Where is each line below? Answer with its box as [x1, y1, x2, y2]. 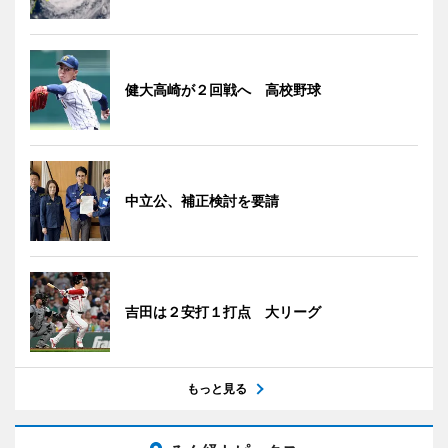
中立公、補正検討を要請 [125, 191, 279, 209]
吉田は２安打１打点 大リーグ [125, 302, 321, 320]
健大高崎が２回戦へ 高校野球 [125, 80, 321, 98]
